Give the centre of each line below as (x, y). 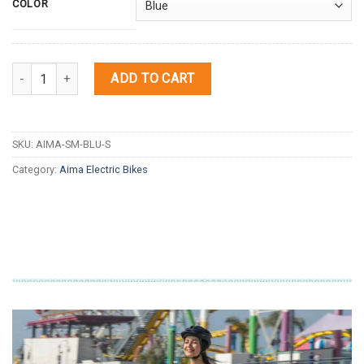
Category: (36, 170)
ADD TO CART (153, 79)
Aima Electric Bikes (104, 170)
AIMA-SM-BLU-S (73, 145)
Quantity (33, 71)
